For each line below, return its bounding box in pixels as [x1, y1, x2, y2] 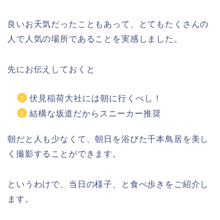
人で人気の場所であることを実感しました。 [7, 34, 183, 44]
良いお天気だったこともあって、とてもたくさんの [7, 20, 209, 29]
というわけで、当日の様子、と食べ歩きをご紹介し [7, 179, 209, 189]
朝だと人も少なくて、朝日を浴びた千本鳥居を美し [7, 134, 209, 144]
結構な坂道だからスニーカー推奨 [29, 109, 161, 119]
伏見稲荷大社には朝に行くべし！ [29, 94, 162, 103]
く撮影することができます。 [7, 149, 121, 159]
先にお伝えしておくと [7, 65, 95, 74]
